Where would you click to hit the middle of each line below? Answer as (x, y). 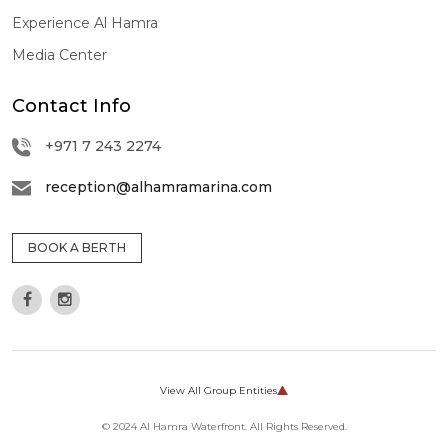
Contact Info (71, 105)
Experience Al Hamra (85, 22)
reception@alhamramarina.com (158, 186)
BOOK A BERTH (77, 247)
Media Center (59, 54)
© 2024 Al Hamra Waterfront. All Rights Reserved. (224, 426)
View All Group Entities (218, 390)
